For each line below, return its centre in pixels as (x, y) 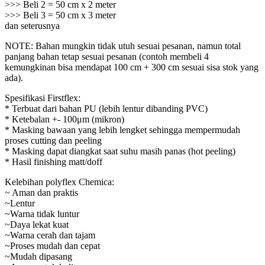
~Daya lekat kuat (37, 225)
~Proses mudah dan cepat (52, 246)
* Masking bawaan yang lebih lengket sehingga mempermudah (122, 130)
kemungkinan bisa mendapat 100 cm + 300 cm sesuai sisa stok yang (132, 67)
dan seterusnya (32, 26)
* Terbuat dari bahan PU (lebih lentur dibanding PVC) (106, 109)
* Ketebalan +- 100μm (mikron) (64, 119)
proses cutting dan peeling (53, 141)
